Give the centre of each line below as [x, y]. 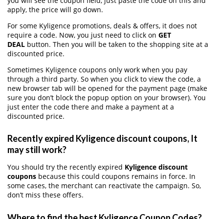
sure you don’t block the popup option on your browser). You [107, 97]
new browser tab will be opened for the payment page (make [107, 88]
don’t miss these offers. [45, 195]
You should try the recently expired [66, 167]
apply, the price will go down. [55, 9]
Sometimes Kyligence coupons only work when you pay [97, 69]
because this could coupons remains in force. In [116, 176]
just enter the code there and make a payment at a [91, 107]
